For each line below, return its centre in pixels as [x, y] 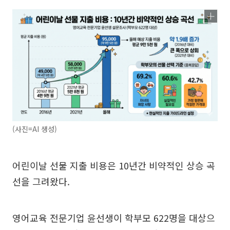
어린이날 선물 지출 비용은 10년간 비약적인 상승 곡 [114, 165]
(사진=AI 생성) [35, 129]
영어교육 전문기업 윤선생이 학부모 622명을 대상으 [114, 218]
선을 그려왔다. [41, 181]
